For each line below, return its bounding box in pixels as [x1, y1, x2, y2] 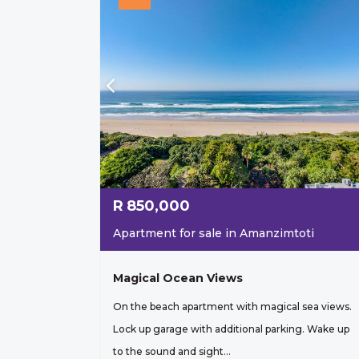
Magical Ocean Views [113, 271, 243, 286]
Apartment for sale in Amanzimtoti [113, 226, 314, 241]
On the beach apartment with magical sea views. [113, 301, 352, 313]
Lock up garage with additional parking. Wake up [113, 323, 349, 336]
